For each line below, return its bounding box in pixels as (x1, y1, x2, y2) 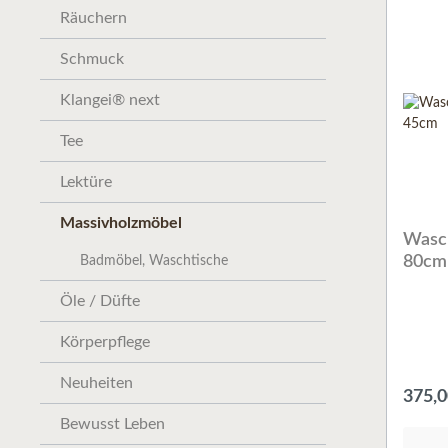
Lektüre (60, 174, 112, 190)
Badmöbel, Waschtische (80, 254, 228, 268)
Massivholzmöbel (60, 215, 182, 231)
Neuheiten (60, 375, 133, 391)
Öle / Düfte (60, 293, 140, 309)
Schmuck (60, 51, 124, 67)
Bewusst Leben (60, 416, 165, 432)
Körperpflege (60, 334, 150, 350)
